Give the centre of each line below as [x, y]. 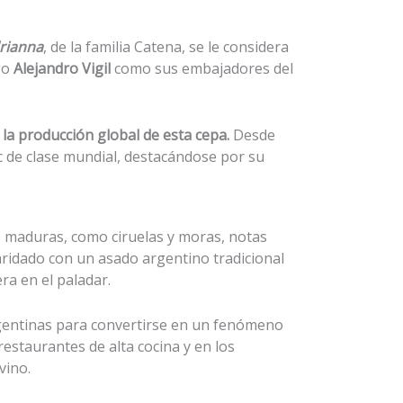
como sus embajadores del [202, 69]
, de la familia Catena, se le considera [166, 47]
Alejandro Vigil [62, 69]
